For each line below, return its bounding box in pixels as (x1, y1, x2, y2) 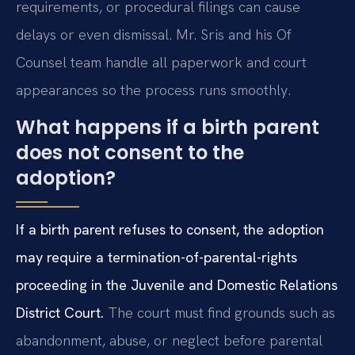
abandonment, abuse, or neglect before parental (16, 331, 323, 350)
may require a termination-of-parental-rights (16, 248, 297, 267)
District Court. (16, 303, 104, 323)
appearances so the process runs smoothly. (16, 81, 291, 100)
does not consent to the (16, 139, 244, 166)
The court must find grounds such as (104, 303, 335, 323)
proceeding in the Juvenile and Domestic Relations (16, 276, 338, 295)
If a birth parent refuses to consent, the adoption (16, 220, 324, 239)
